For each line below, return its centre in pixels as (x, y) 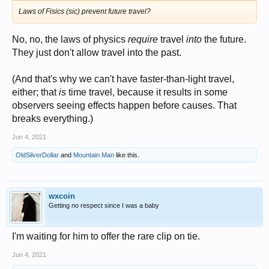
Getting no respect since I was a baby (104, 205)
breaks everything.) (53, 118)
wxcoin (62, 196)
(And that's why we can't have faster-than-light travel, (123, 79)
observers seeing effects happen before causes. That (124, 105)
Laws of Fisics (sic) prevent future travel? (85, 11)
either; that (35, 92)
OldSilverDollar (37, 155)
